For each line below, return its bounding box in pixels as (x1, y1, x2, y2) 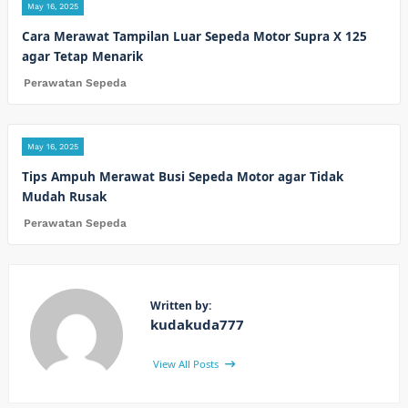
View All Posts (152, 357, 221, 372)
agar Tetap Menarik (22, 48, 143, 66)
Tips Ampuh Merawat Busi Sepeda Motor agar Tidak (22, 168, 343, 185)
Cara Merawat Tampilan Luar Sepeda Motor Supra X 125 (22, 28, 367, 46)
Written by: (149, 297, 211, 313)
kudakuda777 (149, 314, 244, 333)
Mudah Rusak (22, 188, 107, 205)
